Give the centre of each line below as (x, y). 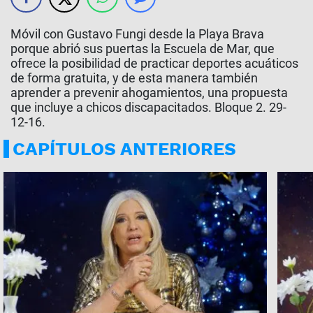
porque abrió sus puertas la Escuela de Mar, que (143, 49)
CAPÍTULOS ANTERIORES (124, 149)
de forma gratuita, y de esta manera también (134, 78)
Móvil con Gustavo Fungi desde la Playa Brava (137, 34)
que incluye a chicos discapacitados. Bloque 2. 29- (148, 107)
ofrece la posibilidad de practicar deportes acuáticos (154, 63)
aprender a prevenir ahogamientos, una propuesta (149, 93)
